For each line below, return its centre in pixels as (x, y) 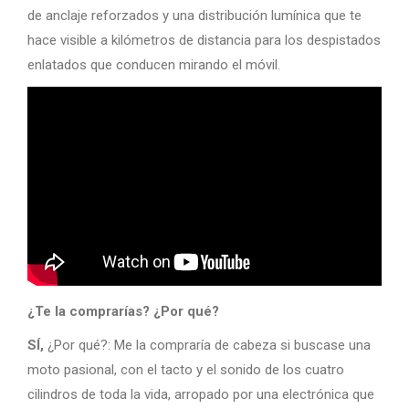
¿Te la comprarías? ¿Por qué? (123, 312)
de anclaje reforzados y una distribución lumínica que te (194, 15)
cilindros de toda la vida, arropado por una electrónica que (201, 395)
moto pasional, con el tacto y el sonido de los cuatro (186, 370)
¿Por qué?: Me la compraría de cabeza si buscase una (207, 346)
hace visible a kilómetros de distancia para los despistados (204, 40)
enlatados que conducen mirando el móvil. (154, 64)
